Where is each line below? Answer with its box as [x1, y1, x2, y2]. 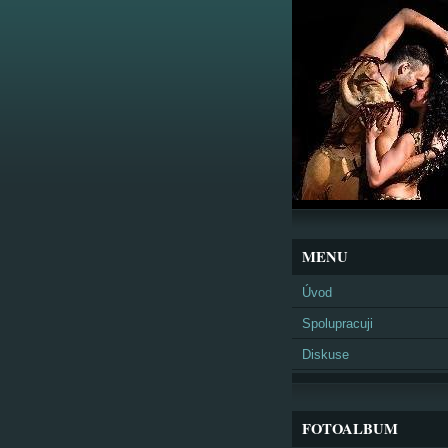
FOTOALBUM [302, 418, 398, 439]
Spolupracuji [302, 316, 373, 331]
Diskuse [302, 347, 349, 362]
